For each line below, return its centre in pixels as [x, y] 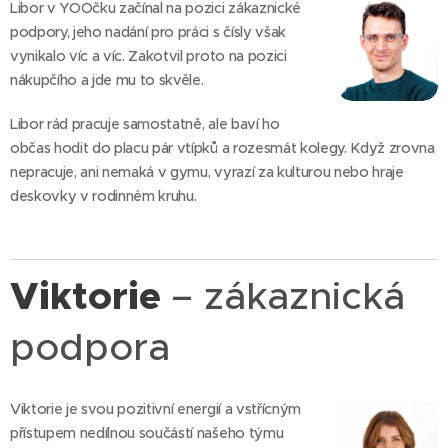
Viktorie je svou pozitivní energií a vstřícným [155, 408]
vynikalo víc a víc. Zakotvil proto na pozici [148, 55]
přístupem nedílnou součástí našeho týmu [147, 432]
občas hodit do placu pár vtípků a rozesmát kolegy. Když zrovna [222, 147]
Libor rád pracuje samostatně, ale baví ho [145, 123]
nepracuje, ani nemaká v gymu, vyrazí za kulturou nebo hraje [207, 171]
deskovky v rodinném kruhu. [103, 195]
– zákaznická [288, 295]
